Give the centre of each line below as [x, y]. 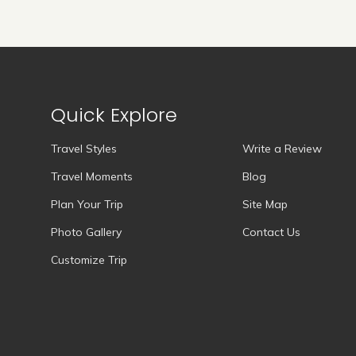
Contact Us [271, 232]
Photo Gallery [86, 232]
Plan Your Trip [87, 205]
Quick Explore [114, 115]
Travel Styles [83, 149]
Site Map [265, 205]
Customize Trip [89, 260]
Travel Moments [91, 177]
